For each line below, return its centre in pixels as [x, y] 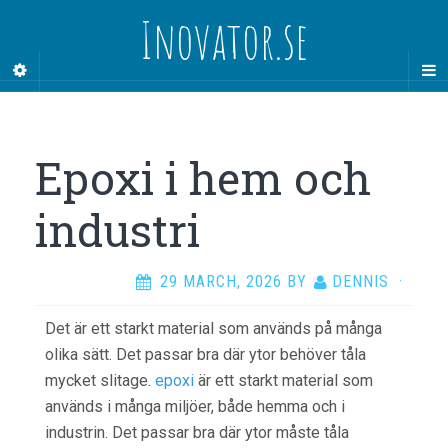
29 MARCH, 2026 [221, 281]
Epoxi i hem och [203, 178]
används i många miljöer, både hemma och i [195, 406]
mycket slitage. [100, 380]
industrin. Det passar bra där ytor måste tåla [197, 432]
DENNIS [360, 281]
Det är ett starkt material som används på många [213, 328]
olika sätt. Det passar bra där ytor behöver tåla [205, 354]
